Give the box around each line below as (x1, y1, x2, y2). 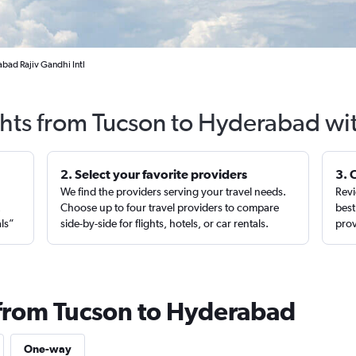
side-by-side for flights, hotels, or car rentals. (60, 217, 269, 230)
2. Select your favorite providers (60, 167, 248, 181)
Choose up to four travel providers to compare (60, 201, 280, 214)
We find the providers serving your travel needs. (60, 185, 287, 198)
